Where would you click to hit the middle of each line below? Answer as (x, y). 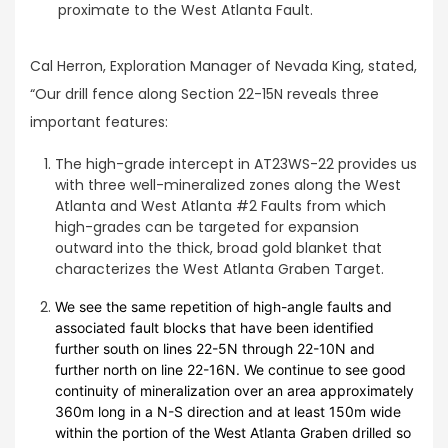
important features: (99, 122)
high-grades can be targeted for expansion (207, 226)
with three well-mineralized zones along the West (228, 184)
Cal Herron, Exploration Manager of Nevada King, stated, (223, 66)
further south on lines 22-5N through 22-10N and (215, 349)
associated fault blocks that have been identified (215, 328)
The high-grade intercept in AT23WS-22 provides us (236, 163)
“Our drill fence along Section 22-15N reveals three (204, 94)
